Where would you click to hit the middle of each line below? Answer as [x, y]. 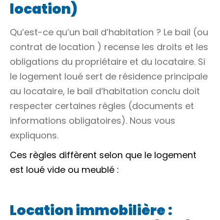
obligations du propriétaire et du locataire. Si [108, 62]
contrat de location [52, 47]
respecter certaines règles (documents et [102, 106]
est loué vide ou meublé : [64, 170]
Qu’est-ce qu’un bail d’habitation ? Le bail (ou [109, 32]
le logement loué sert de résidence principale [109, 76]
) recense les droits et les [151, 47]
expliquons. [34, 135]
